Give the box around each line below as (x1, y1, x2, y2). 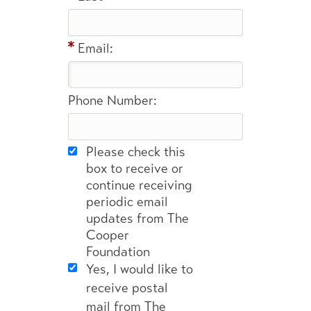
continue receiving (86, 177, 192, 194)
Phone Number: (68, 92, 157, 110)
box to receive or (86, 160, 183, 178)
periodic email (86, 194, 168, 211)
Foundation (86, 244, 150, 261)
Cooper (86, 227, 129, 244)
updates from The (86, 210, 189, 228)
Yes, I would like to (86, 261, 193, 278)
